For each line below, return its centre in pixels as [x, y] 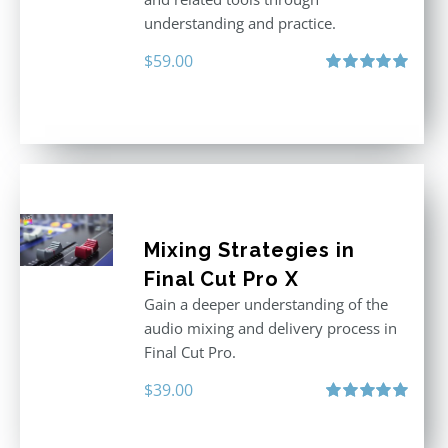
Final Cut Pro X [221, 279]
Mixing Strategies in [249, 250]
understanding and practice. [239, 23]
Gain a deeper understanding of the [265, 304]
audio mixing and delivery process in [270, 328]
